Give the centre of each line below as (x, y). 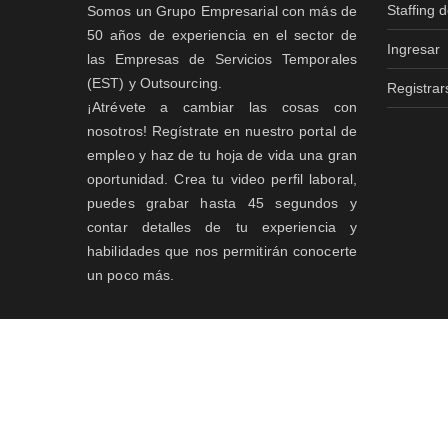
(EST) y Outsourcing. (154, 83)
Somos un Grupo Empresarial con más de (222, 11)
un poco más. (131, 275)
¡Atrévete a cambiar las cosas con (222, 107)
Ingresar (413, 49)
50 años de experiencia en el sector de (222, 35)
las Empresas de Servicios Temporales (222, 59)
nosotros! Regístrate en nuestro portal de (222, 131)
